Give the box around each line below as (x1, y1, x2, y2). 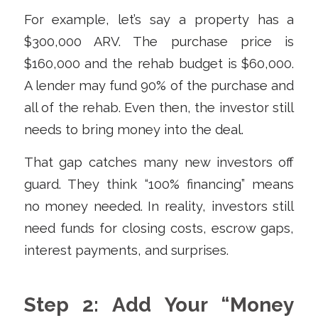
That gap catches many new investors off (23, 155, 295, 170)
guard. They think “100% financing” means (23, 177, 295, 192)
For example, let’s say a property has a (23, 11, 295, 27)
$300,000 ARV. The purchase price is (23, 33, 295, 49)
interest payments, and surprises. (23, 243, 229, 258)
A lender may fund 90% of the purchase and (23, 77, 295, 93)
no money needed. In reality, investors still (23, 199, 295, 214)
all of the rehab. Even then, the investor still (23, 99, 295, 115)
